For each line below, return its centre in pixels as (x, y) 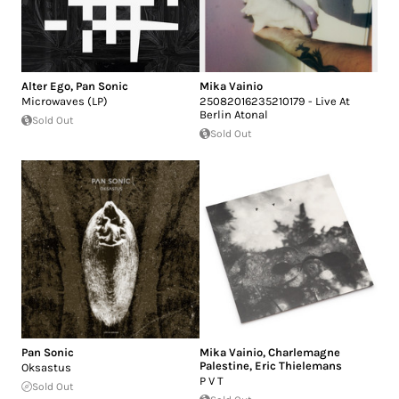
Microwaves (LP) (65, 102)
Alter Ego (46, 86)
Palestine (224, 366)
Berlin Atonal (234, 115)
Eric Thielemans (298, 366)
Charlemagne (304, 353)
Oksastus (46, 368)
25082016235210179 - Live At (275, 102)
